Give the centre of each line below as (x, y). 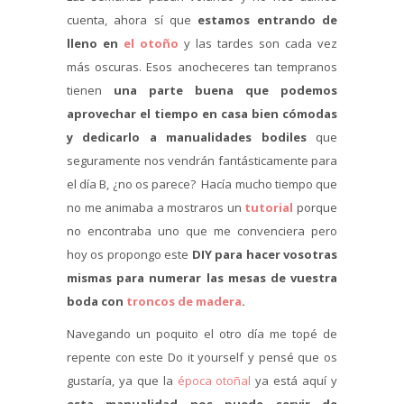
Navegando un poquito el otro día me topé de (202, 334)
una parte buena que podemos (225, 91)
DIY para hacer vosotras (265, 255)
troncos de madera (184, 302)
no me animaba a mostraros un (154, 208)
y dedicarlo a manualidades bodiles (187, 138)
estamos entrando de (268, 20)
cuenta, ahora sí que (133, 20)
